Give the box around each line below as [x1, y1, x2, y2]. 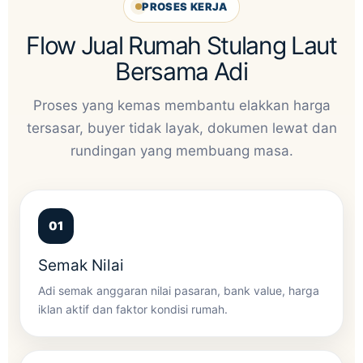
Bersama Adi [115, 56, 248, 86]
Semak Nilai [38, 255, 124, 275]
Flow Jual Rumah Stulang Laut [26, 30, 337, 60]
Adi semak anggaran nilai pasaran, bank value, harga [38, 283, 319, 297]
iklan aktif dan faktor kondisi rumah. [38, 301, 228, 316]
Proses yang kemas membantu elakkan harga [32, 96, 331, 113]
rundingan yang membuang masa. [70, 142, 293, 159]
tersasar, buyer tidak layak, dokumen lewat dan [26, 119, 337, 136]
